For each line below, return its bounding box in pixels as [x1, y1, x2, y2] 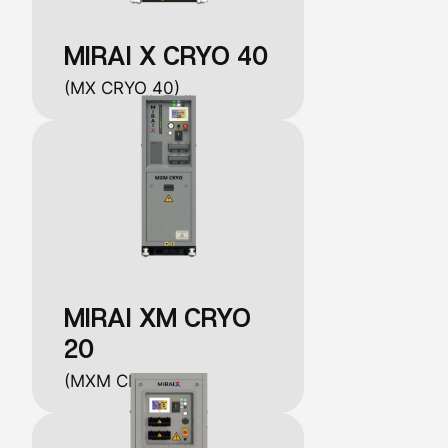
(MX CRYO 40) [64, 78, 181, 99]
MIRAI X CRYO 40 [64, 40, 269, 72]
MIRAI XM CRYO [64, 302, 252, 334]
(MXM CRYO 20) [64, 371, 195, 392]
